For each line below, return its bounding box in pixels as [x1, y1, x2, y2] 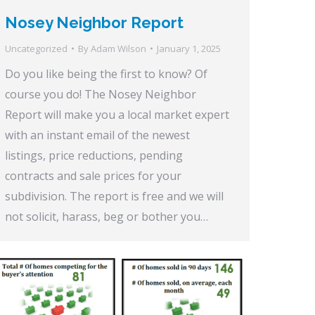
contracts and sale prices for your [5, 167, 181, 184]
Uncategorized [5, 41, 67, 55]
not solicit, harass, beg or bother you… [5, 208, 208, 224]
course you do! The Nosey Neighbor [5, 86, 196, 102]
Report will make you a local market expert [5, 106, 229, 122]
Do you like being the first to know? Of [5, 65, 207, 82]
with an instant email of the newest [5, 127, 190, 143]
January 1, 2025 [157, 41, 221, 55]
